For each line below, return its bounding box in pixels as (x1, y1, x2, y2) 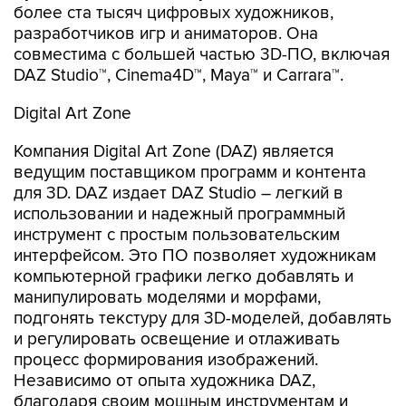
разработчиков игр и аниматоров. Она (14, 24, 318, 44)
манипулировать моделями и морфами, (14, 287, 321, 308)
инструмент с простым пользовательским (14, 225, 340, 246)
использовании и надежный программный (14, 204, 345, 225)
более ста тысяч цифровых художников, (14, 3, 333, 24)
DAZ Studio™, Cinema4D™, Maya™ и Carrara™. (14, 65, 343, 86)
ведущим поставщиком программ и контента (14, 162, 366, 183)
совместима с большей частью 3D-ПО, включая (14, 44, 390, 65)
